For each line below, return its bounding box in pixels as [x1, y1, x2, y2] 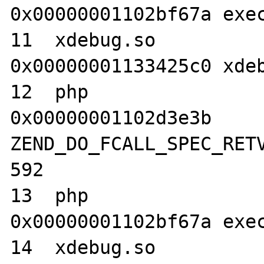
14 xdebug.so [10, 237, 156, 258]
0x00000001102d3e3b [10, 107, 212, 128]
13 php [10, 185, 89, 206]
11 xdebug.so [10, 29, 156, 51]
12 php [10, 81, 89, 103]
